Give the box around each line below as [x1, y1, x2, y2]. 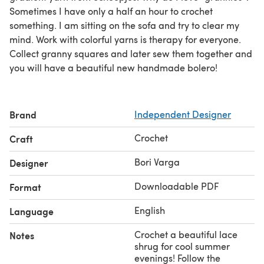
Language [9, 204, 54, 218]
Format [9, 180, 41, 194]
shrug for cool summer [134, 239, 230, 252]
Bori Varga [134, 155, 180, 168]
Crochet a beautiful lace [134, 227, 237, 240]
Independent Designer [134, 107, 231, 120]
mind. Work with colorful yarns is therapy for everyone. [9, 32, 241, 45]
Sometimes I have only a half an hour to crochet [9, 4, 213, 17]
